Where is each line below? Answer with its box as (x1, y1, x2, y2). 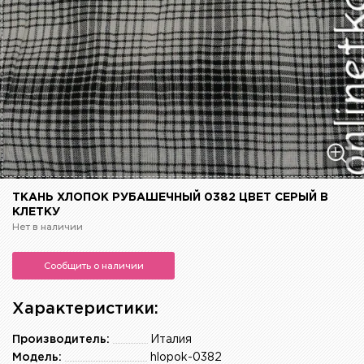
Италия (150, 335, 192, 345)
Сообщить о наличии (43, 260, 144, 272)
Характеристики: (12, 301, 158, 317)
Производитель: (12, 335, 110, 345)
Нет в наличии (12, 221, 83, 233)
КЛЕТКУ (12, 207, 60, 218)
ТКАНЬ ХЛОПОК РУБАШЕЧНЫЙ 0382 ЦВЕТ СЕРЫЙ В (12, 193, 328, 203)
